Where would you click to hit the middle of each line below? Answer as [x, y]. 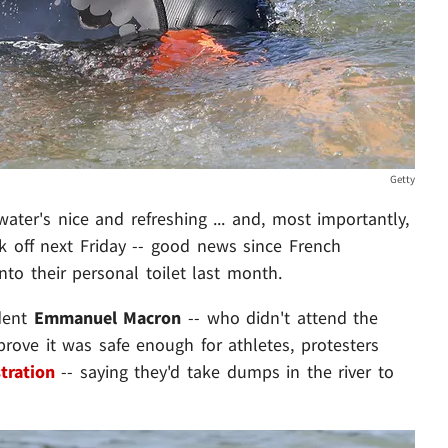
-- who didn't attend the [283, 317]
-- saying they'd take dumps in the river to [224, 371]
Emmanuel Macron [110, 317]
